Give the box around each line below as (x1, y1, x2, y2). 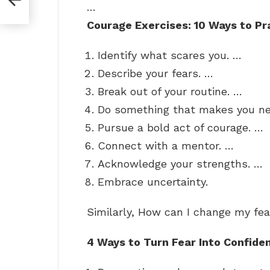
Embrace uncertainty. (98, 175, 208, 189)
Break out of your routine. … (98, 85, 242, 98)
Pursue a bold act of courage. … (98, 121, 263, 134)
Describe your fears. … (98, 67, 213, 80)
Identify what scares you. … (98, 49, 242, 62)
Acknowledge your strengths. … (98, 157, 263, 171)
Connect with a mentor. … (98, 139, 234, 152)
